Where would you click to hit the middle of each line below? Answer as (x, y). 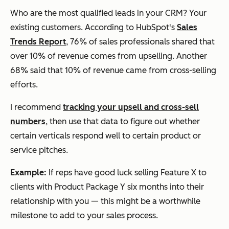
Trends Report (38, 41)
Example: (28, 172)
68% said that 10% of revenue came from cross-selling (113, 70)
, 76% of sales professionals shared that (140, 41)
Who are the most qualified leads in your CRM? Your (108, 13)
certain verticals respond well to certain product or (106, 135)
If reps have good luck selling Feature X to (127, 172)
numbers (28, 121)
